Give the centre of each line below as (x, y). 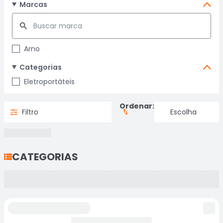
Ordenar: (137, 106)
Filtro (30, 112)
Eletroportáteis (49, 82)
